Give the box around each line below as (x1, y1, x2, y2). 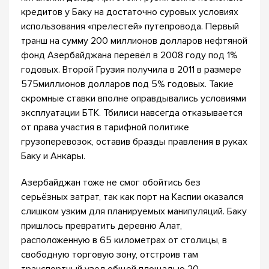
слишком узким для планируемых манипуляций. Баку (21, 205, 247, 217)
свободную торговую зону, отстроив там (21, 249, 198, 261)
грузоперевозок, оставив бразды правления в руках (21, 136, 247, 148)
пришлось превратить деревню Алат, (21, 220, 182, 232)
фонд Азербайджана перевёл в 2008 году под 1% (21, 49, 238, 61)
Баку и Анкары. (21, 150, 85, 162)
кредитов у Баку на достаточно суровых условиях (21, 6, 238, 18)
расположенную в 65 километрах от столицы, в (21, 234, 227, 246)
